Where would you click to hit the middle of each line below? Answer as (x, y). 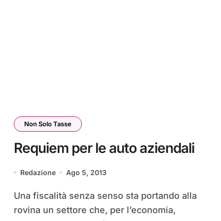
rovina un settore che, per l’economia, (95, 210)
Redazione (38, 172)
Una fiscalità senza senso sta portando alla (17, 195)
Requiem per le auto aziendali (104, 148)
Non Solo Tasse (48, 124)
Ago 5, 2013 (86, 172)
